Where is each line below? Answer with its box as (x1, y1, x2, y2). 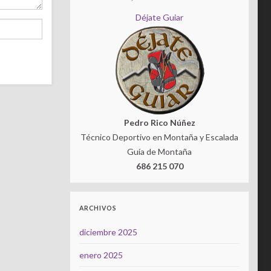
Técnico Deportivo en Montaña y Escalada (80, 132, 238, 142)
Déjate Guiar (135, 12, 183, 22)
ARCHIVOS (79, 204, 117, 212)
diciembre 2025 (79, 227, 137, 237)
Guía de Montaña (127, 146, 192, 157)
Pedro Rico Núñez (123, 117, 195, 128)
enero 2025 (79, 250, 123, 260)
